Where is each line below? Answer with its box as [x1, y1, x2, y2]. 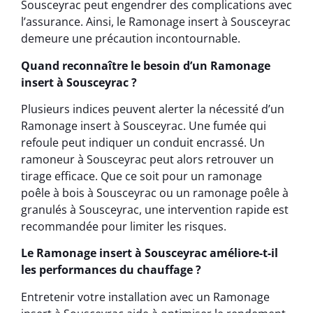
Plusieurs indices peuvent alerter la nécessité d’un [21, 101, 284, 117]
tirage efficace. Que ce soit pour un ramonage [21, 168, 262, 184]
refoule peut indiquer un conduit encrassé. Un [21, 134, 265, 150]
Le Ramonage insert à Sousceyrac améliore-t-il [21, 245, 278, 261]
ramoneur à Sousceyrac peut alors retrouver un [21, 151, 274, 167]
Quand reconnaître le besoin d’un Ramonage [21, 57, 270, 73]
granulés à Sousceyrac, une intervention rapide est [21, 201, 289, 217]
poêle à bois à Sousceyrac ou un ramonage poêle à [21, 184, 289, 201]
